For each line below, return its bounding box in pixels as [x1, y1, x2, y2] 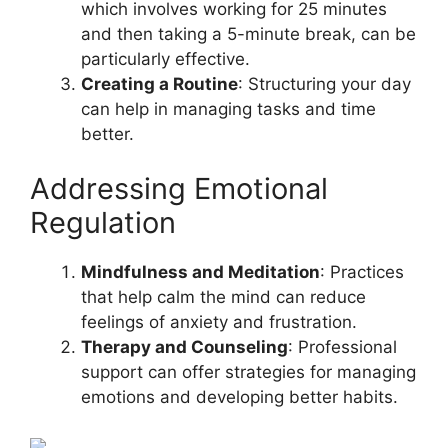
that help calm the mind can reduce [81, 287, 366, 308]
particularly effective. [81, 48, 250, 69]
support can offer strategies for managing [81, 362, 416, 383]
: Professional [288, 337, 397, 358]
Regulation [30, 205, 176, 241]
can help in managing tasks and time [81, 98, 376, 119]
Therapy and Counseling [81, 337, 288, 358]
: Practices [320, 262, 404, 283]
